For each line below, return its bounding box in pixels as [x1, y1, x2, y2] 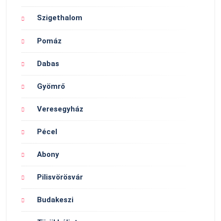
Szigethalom [37, 13, 82, 23]
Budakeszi [37, 195, 74, 204]
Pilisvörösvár [37, 172, 83, 182]
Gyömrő [37, 81, 65, 91]
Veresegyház [37, 104, 83, 113]
